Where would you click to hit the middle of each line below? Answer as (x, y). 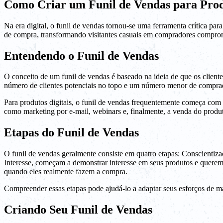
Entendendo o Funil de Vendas (81, 56)
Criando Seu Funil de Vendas (78, 210)
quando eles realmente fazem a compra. (66, 172)
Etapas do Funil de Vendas (71, 133)
